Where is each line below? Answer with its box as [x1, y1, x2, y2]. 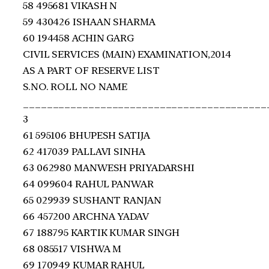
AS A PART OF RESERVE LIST [23, 64, 160, 76]
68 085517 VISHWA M [23, 243, 122, 255]
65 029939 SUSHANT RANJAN [23, 194, 162, 206]
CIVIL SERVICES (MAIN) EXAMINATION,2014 [23, 48, 232, 60]
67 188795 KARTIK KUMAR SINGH [23, 226, 180, 238]
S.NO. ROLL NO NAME [23, 80, 128, 92]
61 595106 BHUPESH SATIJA [23, 129, 150, 141]
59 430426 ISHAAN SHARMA [23, 16, 156, 28]
